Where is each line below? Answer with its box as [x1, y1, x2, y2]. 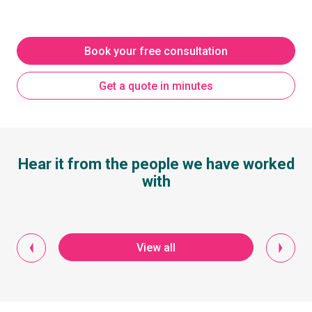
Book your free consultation [84, 44, 228, 58]
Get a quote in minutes [99, 79, 213, 93]
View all [136, 240, 175, 254]
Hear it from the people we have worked [17, 155, 295, 173]
